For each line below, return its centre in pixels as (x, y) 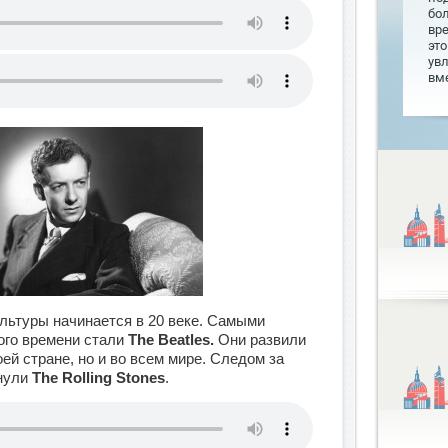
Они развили (260, 339)
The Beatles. (171, 339)
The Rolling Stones (98, 377)
